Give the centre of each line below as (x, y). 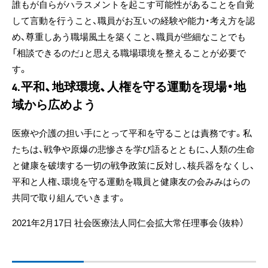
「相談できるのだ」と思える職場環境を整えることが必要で (129, 53)
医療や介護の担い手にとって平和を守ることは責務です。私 (132, 133)
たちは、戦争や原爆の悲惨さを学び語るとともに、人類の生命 (133, 149)
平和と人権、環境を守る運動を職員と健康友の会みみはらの (131, 181)
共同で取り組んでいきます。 (69, 197)
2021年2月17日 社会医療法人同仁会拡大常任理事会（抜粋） (128, 223)
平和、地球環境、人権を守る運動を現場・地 (133, 86)
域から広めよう (54, 104)
